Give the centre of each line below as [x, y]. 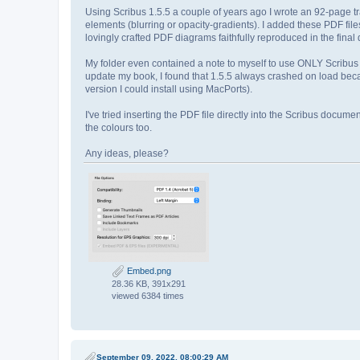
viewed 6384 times [148, 296]
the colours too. [119, 128]
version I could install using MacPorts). [169, 90]
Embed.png [148, 271]
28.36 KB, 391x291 [149, 284]
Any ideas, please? [127, 154]
